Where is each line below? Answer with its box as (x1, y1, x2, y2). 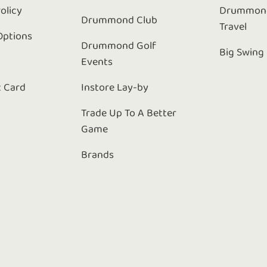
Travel (219, 21, 247, 33)
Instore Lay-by (80, 82, 148, 94)
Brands (80, 149, 114, 161)
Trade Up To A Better (80, 107, 176, 119)
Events (80, 56, 113, 68)
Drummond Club (80, 14, 157, 26)
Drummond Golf (80, 40, 156, 52)
